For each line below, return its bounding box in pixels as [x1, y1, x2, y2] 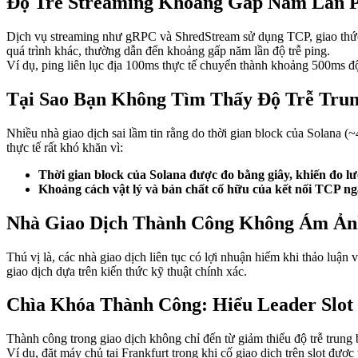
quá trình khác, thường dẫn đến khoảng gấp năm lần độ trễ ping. [6, 43, 330, 58]
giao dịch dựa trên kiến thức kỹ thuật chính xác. [6, 264, 247, 278]
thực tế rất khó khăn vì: [6, 140, 123, 154]
